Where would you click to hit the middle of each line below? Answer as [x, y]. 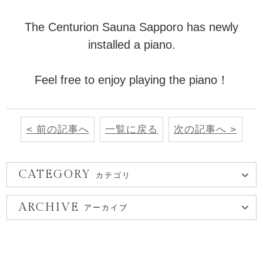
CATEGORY [55, 175]
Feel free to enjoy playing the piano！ [131, 80]
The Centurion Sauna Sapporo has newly [131, 27]
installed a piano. [131, 44]
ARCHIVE [49, 207]
